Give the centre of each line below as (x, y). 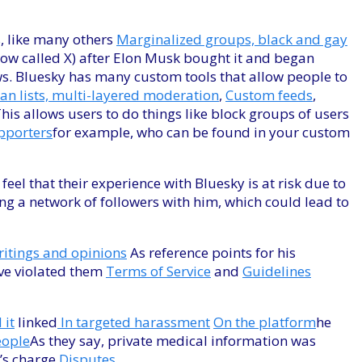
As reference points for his (211, 253)
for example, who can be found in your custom (201, 133)
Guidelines (277, 271)
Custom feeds (269, 95)
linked (36, 322)
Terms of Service (158, 271)
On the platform (265, 322)
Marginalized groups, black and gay (232, 40)
